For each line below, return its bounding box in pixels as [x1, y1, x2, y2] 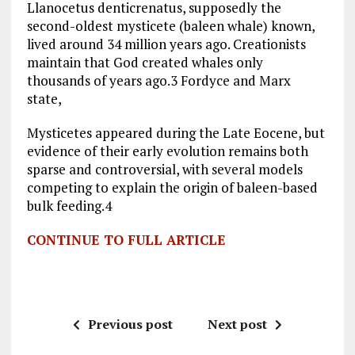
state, [26, 90, 62, 109]
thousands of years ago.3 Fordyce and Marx [26, 71, 291, 90]
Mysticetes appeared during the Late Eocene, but [26, 124, 325, 143]
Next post [207, 315, 267, 334]
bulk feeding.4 [26, 197, 112, 216]
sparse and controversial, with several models [26, 160, 303, 179]
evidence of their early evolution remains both [26, 142, 308, 161]
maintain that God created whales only [26, 53, 263, 72]
